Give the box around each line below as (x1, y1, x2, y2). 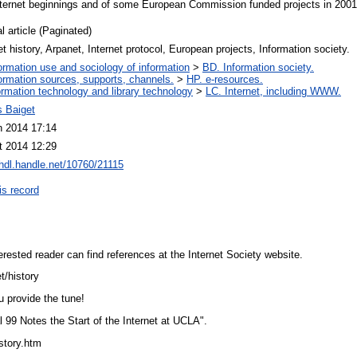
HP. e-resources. (186, 73, 263, 85)
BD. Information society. (202, 61, 314, 73)
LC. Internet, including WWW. (206, 84, 341, 97)
